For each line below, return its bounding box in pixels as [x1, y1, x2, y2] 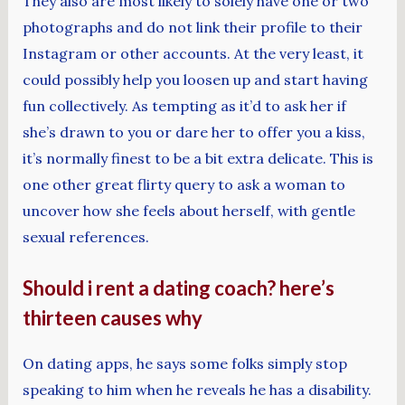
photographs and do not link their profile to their [22, 17, 363, 36]
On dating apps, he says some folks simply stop [22, 354, 347, 373]
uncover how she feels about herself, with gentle [22, 201, 355, 220]
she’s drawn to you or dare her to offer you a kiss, [22, 122, 365, 141]
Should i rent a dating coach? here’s [22, 276, 334, 301]
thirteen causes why [22, 306, 202, 331]
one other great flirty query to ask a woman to [22, 174, 345, 193]
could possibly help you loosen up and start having [22, 70, 368, 89]
